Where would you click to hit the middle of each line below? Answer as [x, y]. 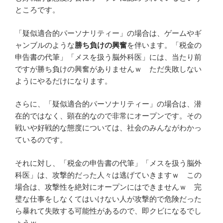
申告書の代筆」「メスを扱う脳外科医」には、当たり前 [108, 57]
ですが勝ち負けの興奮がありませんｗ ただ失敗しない [108, 69]
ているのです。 [41, 140]
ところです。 [37, 10]
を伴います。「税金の [164, 45]
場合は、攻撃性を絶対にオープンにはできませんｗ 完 [108, 187]
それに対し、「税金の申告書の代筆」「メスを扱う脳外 [108, 163]
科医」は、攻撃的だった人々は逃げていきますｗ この [108, 175]
